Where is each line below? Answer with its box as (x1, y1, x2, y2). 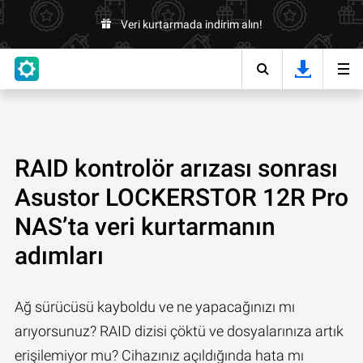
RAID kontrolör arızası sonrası (15, 154, 338, 182)
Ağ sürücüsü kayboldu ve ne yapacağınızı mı (15, 298, 295, 315)
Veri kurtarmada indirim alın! (120, 18, 263, 31)
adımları (15, 241, 104, 270)
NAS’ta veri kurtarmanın (15, 212, 275, 241)
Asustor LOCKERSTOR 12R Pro (15, 183, 348, 211)
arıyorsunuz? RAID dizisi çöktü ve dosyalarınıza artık (15, 322, 344, 340)
